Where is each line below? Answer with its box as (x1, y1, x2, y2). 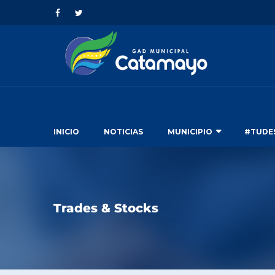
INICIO (53, 127, 79, 136)
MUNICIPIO (168, 127, 212, 136)
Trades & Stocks (53, 201, 158, 215)
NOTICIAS (104, 127, 143, 136)
